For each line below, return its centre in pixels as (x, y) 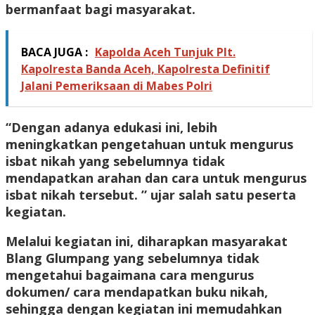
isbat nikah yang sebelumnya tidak (115, 161)
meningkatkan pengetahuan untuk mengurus (149, 144)
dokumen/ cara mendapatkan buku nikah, (137, 292)
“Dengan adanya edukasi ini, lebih (111, 128)
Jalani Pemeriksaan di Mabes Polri (117, 86)
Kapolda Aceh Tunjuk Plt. (165, 52)
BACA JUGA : (54, 52)
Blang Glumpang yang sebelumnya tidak (133, 258)
